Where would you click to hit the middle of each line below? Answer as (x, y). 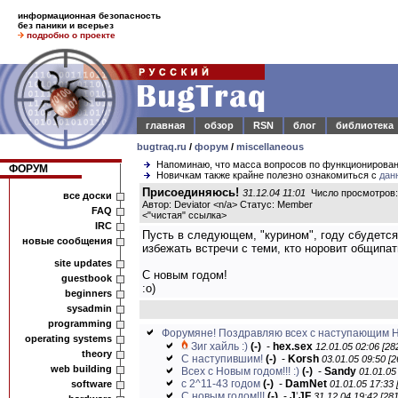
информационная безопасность (89, 16)
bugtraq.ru (162, 147)
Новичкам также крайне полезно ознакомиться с (268, 175)
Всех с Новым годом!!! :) (240, 371)
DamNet (306, 384)
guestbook (87, 278)
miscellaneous (270, 147)
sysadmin (89, 308)
